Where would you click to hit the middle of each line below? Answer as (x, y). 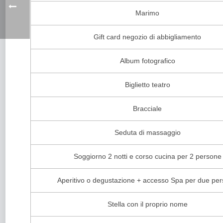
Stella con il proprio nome (147, 204)
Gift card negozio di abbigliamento (147, 37)
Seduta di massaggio (147, 132)
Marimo (147, 13)
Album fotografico (147, 61)
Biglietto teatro (147, 85)
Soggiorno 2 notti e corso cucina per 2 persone (147, 156)
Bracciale (147, 109)
